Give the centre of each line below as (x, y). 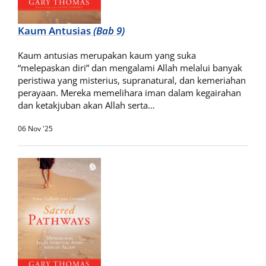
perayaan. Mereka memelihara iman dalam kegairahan (129, 93)
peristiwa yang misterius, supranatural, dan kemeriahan (132, 80)
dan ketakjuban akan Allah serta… (86, 105)
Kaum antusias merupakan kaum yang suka (107, 55)
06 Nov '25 (35, 129)
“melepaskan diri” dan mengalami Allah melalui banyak (130, 68)
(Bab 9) (109, 31)
